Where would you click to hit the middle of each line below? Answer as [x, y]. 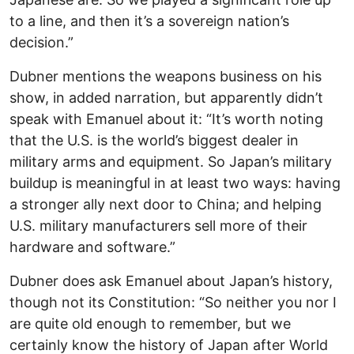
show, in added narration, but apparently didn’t [166, 97]
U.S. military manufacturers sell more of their [158, 225]
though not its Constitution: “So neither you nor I [173, 302]
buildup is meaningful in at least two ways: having [175, 183]
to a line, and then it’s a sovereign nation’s [149, 21]
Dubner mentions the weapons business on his [166, 76]
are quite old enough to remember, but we [150, 323]
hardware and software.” [92, 247]
